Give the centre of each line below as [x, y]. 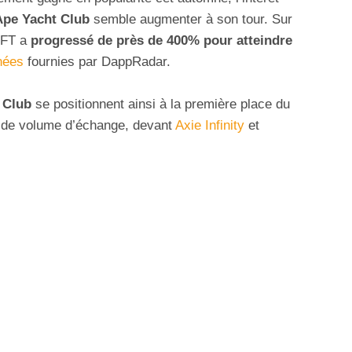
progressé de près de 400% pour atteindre [161, 41]
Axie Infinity [210, 126]
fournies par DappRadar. [97, 62]
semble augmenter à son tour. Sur [191, 20]
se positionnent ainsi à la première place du [161, 104]
